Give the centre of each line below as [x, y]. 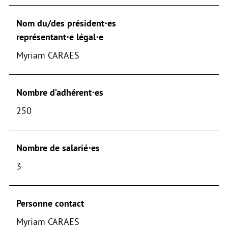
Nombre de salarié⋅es [58, 148]
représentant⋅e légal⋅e [60, 37]
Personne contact [50, 204]
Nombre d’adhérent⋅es [60, 93]
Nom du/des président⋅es [66, 24]
